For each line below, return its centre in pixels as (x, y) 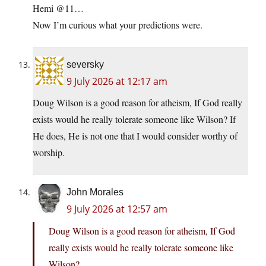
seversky (85, 65)
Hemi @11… (58, 8)
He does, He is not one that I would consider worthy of (135, 136)
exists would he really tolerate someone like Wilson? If (134, 119)
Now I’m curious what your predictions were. (118, 25)
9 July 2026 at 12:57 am (117, 209)
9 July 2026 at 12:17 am (117, 82)
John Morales (95, 192)
